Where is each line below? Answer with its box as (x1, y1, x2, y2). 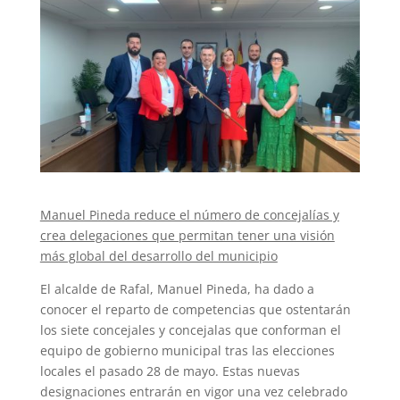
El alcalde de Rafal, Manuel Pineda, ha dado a (39, 279, 314, 297)
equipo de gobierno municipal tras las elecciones (39, 341, 335, 359)
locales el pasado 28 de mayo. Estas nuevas (39, 362, 300, 379)
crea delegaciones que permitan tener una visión (39, 226, 335, 244)
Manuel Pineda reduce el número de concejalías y (39, 205, 339, 223)
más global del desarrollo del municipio (39, 246, 278, 264)
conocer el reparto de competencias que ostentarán (39, 300, 351, 318)
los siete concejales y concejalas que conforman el (39, 321, 341, 338)
